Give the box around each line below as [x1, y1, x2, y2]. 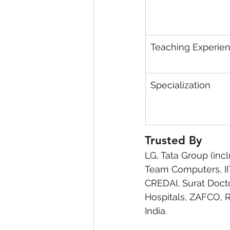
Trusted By [145, 133, 202, 148]
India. [145, 205, 167, 217]
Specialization [150, 80, 210, 91]
